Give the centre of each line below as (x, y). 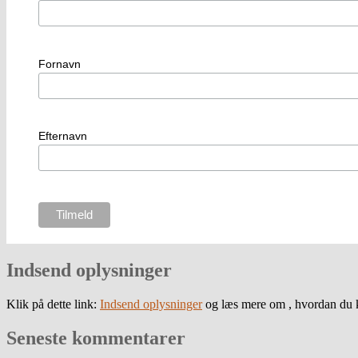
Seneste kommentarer (96, 338)
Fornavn (59, 64)
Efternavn (62, 136)
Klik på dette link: (53, 304)
